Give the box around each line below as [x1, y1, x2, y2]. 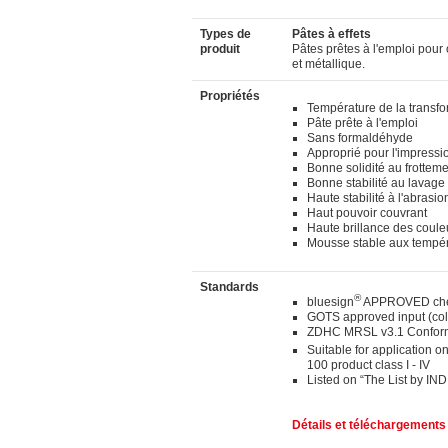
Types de [200, 27, 251, 41]
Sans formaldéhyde [307, 131, 413, 145]
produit [200, 42, 240, 56]
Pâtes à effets [292, 27, 371, 41]
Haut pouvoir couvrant [307, 206, 427, 220]
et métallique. [292, 57, 365, 71]
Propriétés [200, 89, 260, 103]
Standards [200, 280, 259, 294]
